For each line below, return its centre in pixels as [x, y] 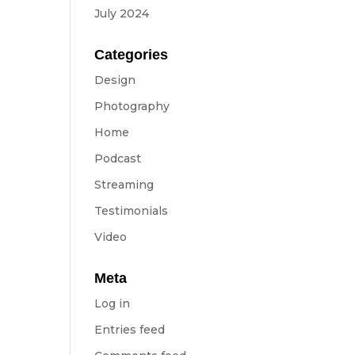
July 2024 [122, 13]
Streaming [124, 185]
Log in [113, 303]
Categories [132, 55]
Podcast [118, 158]
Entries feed [130, 330]
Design [115, 80]
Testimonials [132, 211]
